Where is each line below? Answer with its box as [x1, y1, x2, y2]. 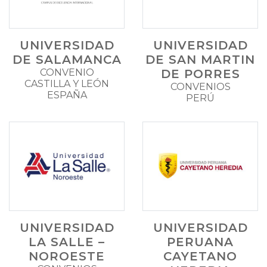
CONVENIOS [170, 80, 231, 92]
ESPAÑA [46, 89, 87, 101]
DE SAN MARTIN [145, 52, 255, 67]
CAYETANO [163, 249, 237, 263]
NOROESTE [29, 249, 105, 263]
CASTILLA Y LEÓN [24, 77, 109, 89]
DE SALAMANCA [12, 52, 122, 67]
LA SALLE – [29, 234, 105, 249]
